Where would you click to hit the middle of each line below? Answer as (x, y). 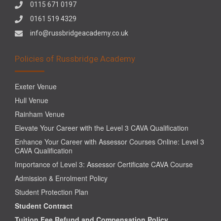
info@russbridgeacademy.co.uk (79, 33)
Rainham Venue (40, 114)
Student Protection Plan (52, 192)
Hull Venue (32, 100)
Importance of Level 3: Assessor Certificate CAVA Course (104, 164)
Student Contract (44, 205)
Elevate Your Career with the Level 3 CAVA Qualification (102, 128)
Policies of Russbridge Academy (75, 58)
